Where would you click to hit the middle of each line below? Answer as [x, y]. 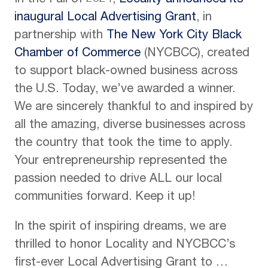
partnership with [60, 36]
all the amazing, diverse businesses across [130, 126]
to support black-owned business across [126, 72]
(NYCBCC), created [195, 54]
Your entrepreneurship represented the [121, 162]
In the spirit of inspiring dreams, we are [120, 227]
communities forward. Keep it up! [105, 197]
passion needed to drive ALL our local [118, 179]
